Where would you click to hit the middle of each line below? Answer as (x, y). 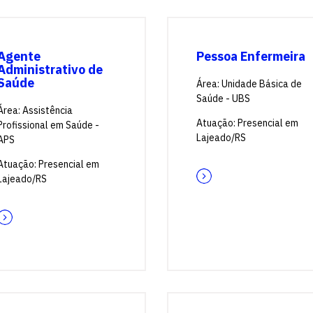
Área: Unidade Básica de (249, 84)
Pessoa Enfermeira (251, 56)
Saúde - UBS (223, 99)
